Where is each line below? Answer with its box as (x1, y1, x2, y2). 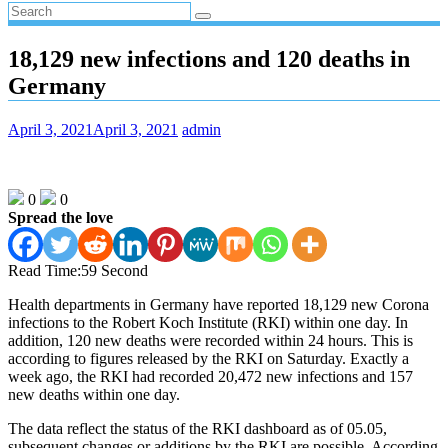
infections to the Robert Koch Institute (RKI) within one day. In (8, 313, 408, 331)
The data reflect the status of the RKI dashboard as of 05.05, (8, 419, 387, 437)
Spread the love (8, 208, 113, 226)
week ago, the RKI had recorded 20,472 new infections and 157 (8, 367, 413, 385)
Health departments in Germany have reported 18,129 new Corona (8, 295, 429, 313)
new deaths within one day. (8, 385, 180, 403)
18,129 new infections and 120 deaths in (8, 45, 410, 72)
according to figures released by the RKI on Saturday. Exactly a (8, 349, 409, 367)
